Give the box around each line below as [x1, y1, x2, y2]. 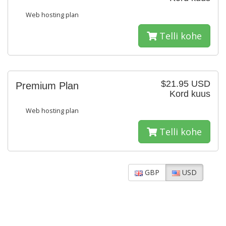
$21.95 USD [161, 79, 210, 89]
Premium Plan [16, 80, 79, 91]
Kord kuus [169, 89, 210, 99]
